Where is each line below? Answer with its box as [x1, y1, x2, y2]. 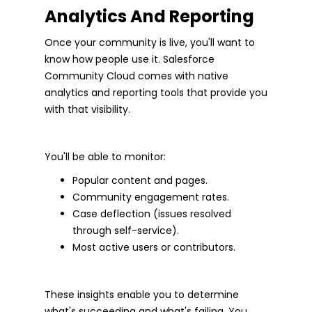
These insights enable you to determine [45, 288, 239, 302]
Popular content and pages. [72, 173, 208, 188]
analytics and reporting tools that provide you [45, 86, 267, 100]
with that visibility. [45, 102, 130, 117]
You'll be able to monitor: [45, 150, 166, 164]
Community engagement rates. [72, 190, 229, 205]
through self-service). [72, 224, 179, 238]
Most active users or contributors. [72, 240, 235, 255]
